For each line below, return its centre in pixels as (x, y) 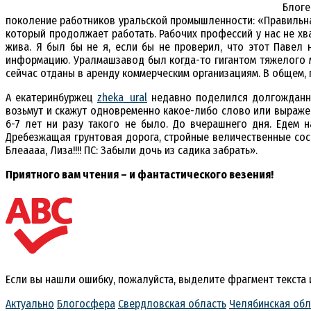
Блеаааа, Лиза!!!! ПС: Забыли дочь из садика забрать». (132, 151)
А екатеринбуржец (51, 98)
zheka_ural (122, 98)
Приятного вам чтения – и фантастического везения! (140, 175)
